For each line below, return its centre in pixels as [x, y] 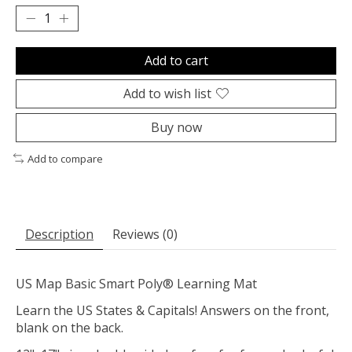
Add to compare [65, 158]
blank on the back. [70, 328]
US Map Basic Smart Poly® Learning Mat [136, 284]
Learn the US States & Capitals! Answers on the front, [172, 311]
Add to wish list [167, 93]
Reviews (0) [145, 235]
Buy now [176, 127]
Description [59, 235]
